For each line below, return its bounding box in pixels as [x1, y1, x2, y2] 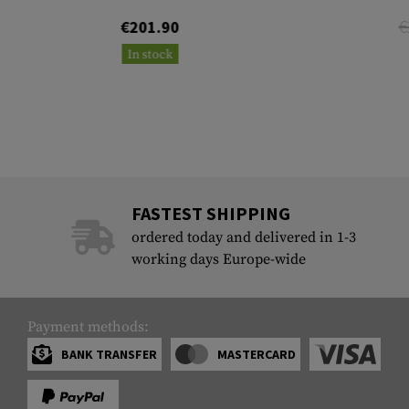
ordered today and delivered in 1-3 [131, 228, 356, 247]
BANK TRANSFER [61, 346, 157, 363]
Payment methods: [27, 318, 149, 337]
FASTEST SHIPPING [131, 202, 290, 225]
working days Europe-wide [131, 250, 306, 269]
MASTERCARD [216, 346, 296, 363]
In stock [127, 47, 173, 64]
